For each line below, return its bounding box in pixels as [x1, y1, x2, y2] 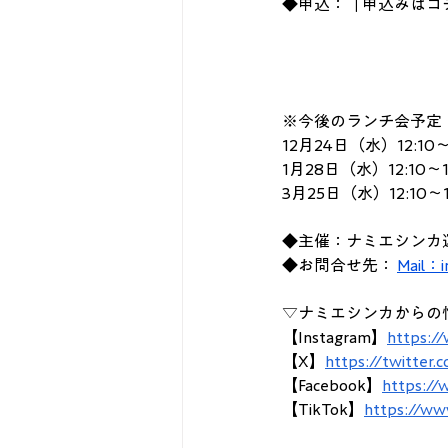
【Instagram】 [282, 328, 387, 345]
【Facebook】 [282, 376, 382, 393]
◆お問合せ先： [282, 256, 397, 273]
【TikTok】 [282, 400, 364, 417]
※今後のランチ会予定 [282, 112, 442, 129]
